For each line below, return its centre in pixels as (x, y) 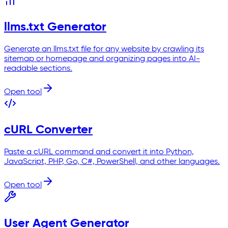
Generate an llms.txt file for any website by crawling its (104, 49)
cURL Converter (48, 130)
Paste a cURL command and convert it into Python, (99, 152)
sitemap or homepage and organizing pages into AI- (102, 59)
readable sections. (38, 68)
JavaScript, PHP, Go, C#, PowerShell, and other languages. (112, 162)
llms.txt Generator (55, 27)
